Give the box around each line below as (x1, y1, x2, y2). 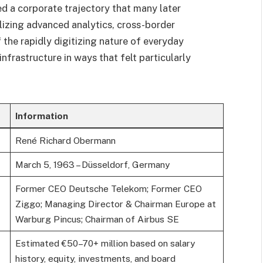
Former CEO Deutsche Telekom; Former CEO (15, 183, 202, 194)
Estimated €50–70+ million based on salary (15, 238, 195, 249)
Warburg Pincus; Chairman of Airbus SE (15, 214, 179, 225)
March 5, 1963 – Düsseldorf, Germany (15, 159, 170, 170)
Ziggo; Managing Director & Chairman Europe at (15, 198, 216, 210)
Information (15, 110, 68, 122)
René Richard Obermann (15, 135, 116, 146)
